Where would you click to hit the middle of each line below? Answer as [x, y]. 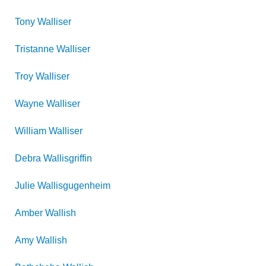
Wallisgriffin [68, 158]
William [31, 131]
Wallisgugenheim [74, 186]
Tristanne [34, 49]
